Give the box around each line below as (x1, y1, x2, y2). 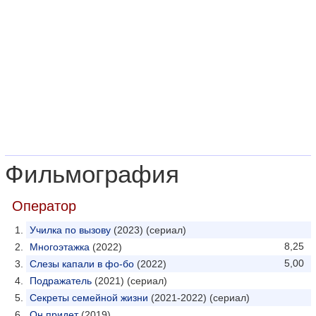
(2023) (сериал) (111, 224, 186, 236)
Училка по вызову (30, 224, 111, 236)
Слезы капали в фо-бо (30, 258, 134, 269)
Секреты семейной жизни (30, 292, 148, 303)
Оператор (12, 198, 76, 214)
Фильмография (5, 161, 179, 188)
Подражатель (30, 275, 92, 286)
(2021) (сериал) (92, 275, 167, 286)
